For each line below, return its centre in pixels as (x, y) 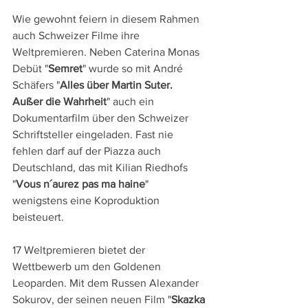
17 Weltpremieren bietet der (80, 250)
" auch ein (132, 102)
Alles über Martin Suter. (118, 85)
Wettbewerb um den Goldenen (88, 267)
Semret (65, 69)
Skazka (189, 300)
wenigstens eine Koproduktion (87, 201)
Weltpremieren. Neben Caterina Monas (107, 52)
